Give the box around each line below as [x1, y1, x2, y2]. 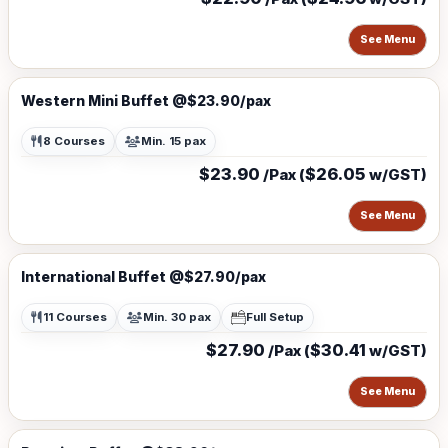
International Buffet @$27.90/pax [21, 268, 266, 285]
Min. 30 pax [143, 310, 211, 324]
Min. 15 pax [141, 134, 206, 148]
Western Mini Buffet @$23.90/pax [21, 92, 271, 109]
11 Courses [43, 310, 107, 324]
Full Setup [246, 310, 304, 324]
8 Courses [43, 134, 105, 148]
